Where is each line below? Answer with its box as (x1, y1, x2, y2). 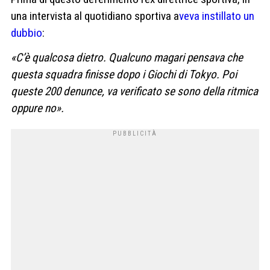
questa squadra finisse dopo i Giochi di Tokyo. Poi (11, 67, 237, 82)
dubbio (11, 25, 42, 40)
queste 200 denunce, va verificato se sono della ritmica (11, 84, 258, 99)
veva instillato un (179, 8, 254, 23)
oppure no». (11, 101, 64, 116)
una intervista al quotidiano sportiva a (11, 8, 179, 23)
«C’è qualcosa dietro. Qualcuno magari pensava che (11, 51, 243, 65)
